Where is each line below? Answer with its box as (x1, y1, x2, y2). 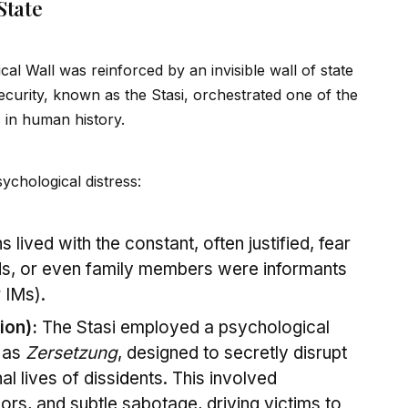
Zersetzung (25, 342, 117, 364)
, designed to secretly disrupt (117, 342, 347, 364)
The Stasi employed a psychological (37, 317, 330, 339)
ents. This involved (129, 368, 277, 390)
